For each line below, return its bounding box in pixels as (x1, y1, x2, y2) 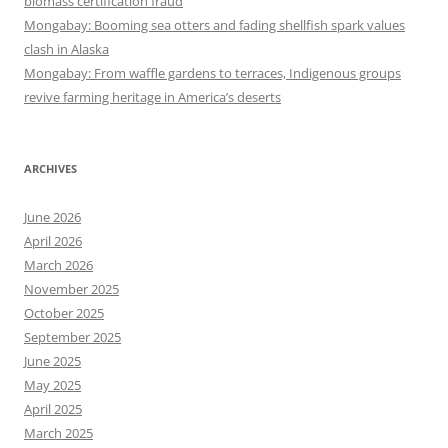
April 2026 (24, 232, 82, 251)
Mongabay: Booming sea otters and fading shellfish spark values (24, 16, 405, 35)
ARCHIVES (24, 161, 77, 177)
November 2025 (24, 280, 119, 299)
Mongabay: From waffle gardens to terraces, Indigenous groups (24, 64, 401, 83)
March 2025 (24, 424, 93, 443)
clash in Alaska (24, 40, 109, 59)
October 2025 (24, 304, 104, 323)
